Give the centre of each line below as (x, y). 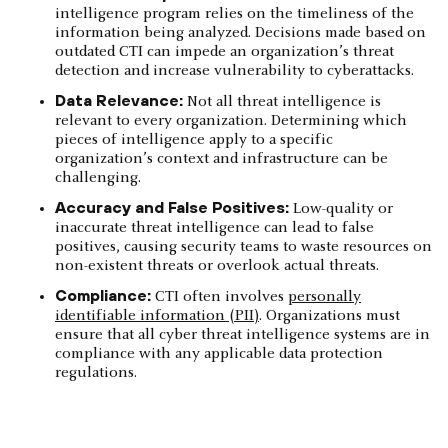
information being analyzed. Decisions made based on (240, 32)
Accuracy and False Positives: (172, 206)
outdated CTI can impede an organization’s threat (224, 51)
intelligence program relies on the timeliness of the (234, 13)
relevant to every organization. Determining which (231, 120)
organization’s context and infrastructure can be (221, 158)
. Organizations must (329, 315)
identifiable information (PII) (157, 315)
